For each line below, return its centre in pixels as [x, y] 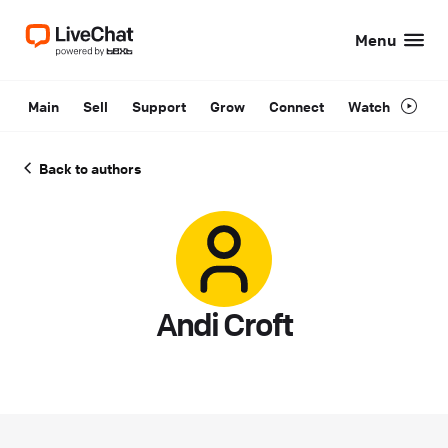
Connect [296, 106]
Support [159, 106]
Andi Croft [224, 324]
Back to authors [90, 168]
